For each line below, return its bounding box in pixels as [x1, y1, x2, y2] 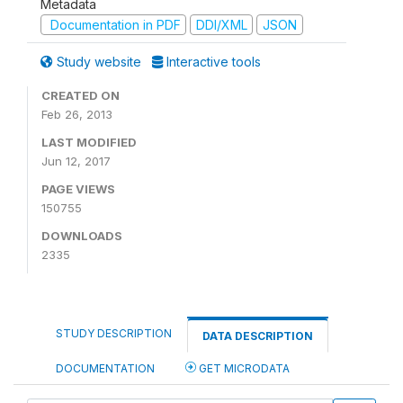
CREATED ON [41, 88, 120, 103]
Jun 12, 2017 [41, 154, 111, 168]
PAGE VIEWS [41, 182, 115, 196]
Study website [53, 54, 145, 69]
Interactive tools [163, 54, 261, 69]
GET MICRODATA [196, 362, 290, 375]
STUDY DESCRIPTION [56, 327, 172, 340]
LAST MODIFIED [41, 135, 137, 149]
